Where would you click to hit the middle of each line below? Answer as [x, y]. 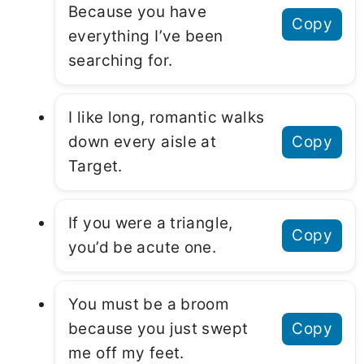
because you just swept [158, 328]
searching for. [121, 60]
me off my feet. [126, 353]
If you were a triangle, [151, 223]
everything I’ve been [146, 36]
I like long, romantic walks [167, 117]
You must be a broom [149, 304]
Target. [95, 166]
